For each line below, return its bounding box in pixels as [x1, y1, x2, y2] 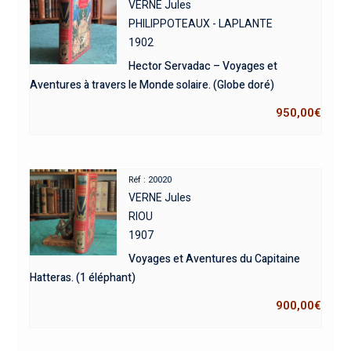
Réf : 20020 [128, 174, 172, 185]
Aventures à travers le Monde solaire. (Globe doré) [29, 76, 274, 93]
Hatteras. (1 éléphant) [29, 269, 136, 286]
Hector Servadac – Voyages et [128, 57, 278, 74]
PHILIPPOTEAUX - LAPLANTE [128, 16, 273, 30]
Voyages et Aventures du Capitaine [128, 250, 301, 267]
